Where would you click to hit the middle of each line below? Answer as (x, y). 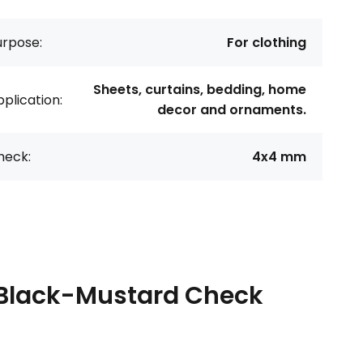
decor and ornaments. (232, 110)
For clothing (267, 43)
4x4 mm (279, 157)
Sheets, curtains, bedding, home (200, 90)
